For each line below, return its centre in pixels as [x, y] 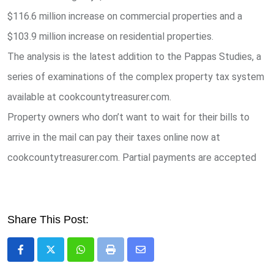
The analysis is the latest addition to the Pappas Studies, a [134, 57]
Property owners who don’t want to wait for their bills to [128, 117]
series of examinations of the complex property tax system [136, 77]
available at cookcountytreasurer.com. [89, 97]
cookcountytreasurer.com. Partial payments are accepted [132, 158]
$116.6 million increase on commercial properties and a [125, 17]
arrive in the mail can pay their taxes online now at [114, 138]
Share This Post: [48, 220]
